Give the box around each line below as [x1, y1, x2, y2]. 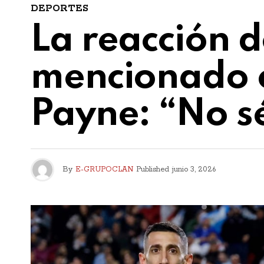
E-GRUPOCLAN [75, 165, 133, 174]
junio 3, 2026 [172, 165, 216, 174]
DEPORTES [31, 2, 88, 15]
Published [136, 165, 169, 174]
